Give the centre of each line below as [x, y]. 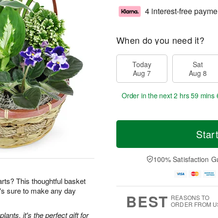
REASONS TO [190, 198]
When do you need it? [160, 40]
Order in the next [148, 95]
